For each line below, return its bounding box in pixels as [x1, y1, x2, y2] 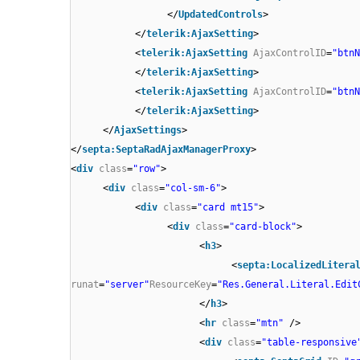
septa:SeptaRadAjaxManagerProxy [82, 144, 251, 156]
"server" [104, 279, 149, 291]
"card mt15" [197, 202, 259, 214]
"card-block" [229, 221, 297, 233]
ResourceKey [149, 279, 211, 291]
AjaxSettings [114, 125, 182, 137]
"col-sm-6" [165, 182, 221, 194]
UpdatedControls [178, 9, 263, 21]
